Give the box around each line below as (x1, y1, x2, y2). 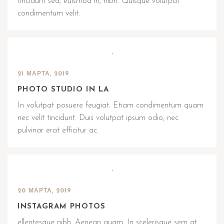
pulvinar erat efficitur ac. (17, 126, 98, 134)
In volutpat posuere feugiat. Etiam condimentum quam (17, 101, 203, 109)
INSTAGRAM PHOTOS (17, 203, 105, 210)
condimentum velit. (17, 9, 80, 17)
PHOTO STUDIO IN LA (17, 86, 109, 93)
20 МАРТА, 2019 (17, 188, 71, 194)
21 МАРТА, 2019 (17, 71, 69, 77)
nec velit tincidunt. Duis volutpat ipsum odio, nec (17, 114, 178, 122)
